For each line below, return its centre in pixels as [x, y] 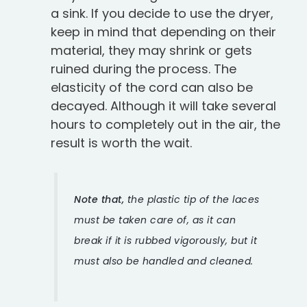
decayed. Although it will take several [163, 106]
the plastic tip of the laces [192, 199]
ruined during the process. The [144, 69]
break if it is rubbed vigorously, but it [166, 240]
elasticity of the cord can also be [152, 88]
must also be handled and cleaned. [164, 261]
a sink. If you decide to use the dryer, [162, 14]
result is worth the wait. [121, 143]
